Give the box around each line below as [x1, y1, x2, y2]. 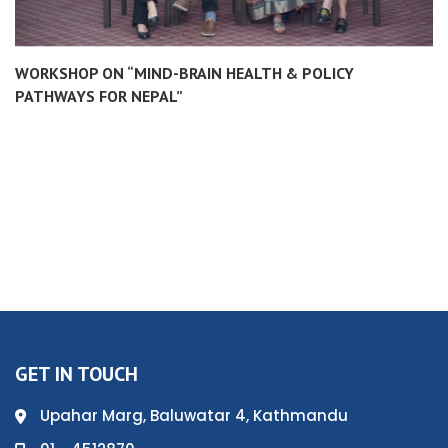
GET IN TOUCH [15, 360, 138, 387]
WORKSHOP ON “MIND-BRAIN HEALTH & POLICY [15, 62, 354, 83]
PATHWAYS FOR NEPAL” [15, 85, 183, 106]
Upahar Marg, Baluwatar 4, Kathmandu [40, 404, 348, 426]
